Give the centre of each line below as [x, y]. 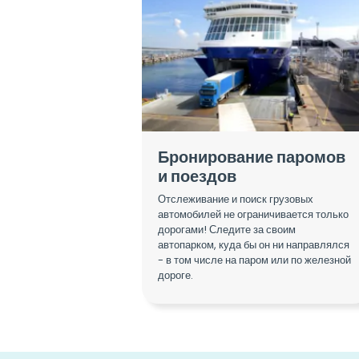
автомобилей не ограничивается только [253, 214]
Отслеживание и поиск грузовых [236, 199]
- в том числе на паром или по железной [254, 260]
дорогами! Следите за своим [227, 229]
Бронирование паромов [252, 157]
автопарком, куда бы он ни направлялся [254, 244]
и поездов [197, 177]
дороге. [175, 275]
